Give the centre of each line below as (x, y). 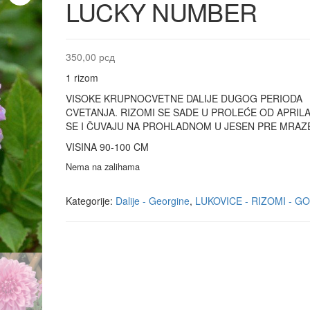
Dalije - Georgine (152, 201)
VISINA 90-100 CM (107, 147)
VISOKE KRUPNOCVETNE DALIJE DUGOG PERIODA (184, 98)
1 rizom (82, 77)
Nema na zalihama (102, 166)
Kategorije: (90, 201)
